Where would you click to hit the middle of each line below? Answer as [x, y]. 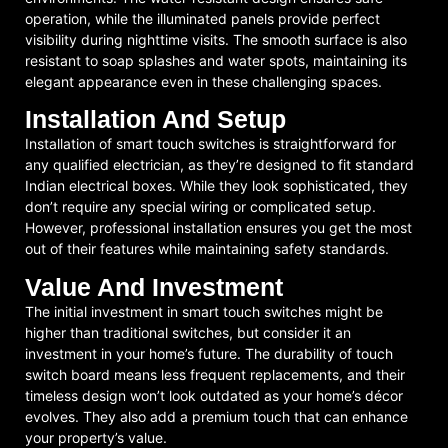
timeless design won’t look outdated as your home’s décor [214, 395]
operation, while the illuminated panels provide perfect [202, 18]
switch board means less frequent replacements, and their [215, 374]
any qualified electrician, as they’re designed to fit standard [219, 165]
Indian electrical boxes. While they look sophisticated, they [216, 186]
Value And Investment [154, 286]
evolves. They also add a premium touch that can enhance [216, 416]
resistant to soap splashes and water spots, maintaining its [216, 60]
